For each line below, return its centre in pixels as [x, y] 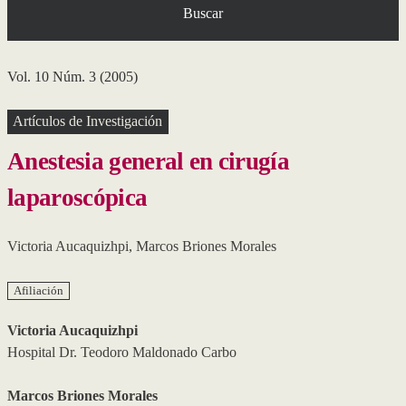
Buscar [203, 13]
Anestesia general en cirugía [149, 161]
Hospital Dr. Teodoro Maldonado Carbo [122, 353]
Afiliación [39, 291]
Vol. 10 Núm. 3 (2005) [72, 76]
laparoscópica [77, 197]
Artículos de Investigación [88, 121]
